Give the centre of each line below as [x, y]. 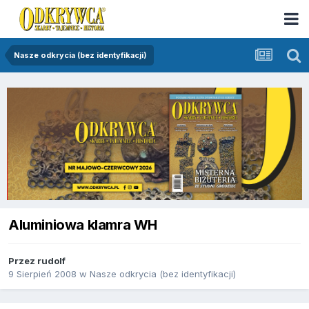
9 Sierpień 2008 [42, 274]
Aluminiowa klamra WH [83, 225]
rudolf [51, 261]
